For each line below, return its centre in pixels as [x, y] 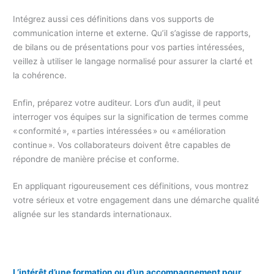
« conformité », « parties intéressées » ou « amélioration [120, 131]
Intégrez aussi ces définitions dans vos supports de [114, 19]
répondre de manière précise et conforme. [96, 159]
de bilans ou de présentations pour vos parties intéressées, [129, 47]
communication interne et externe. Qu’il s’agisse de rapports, [132, 33]
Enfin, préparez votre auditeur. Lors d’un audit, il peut [117, 102]
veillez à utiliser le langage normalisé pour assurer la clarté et [133, 61]
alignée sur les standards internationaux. [93, 214]
